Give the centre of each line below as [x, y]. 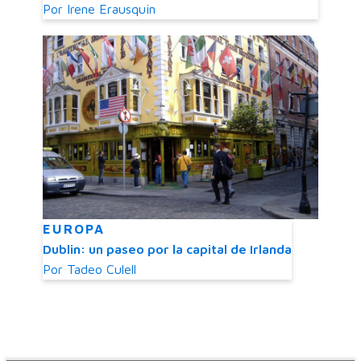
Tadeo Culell [102, 270]
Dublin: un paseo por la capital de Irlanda [167, 249]
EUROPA [74, 229]
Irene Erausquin [111, 9]
